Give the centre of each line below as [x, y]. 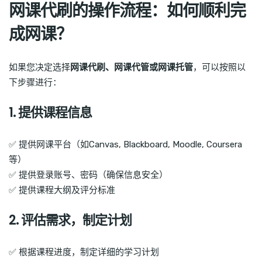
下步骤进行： [35, 82]
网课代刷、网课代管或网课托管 [132, 67]
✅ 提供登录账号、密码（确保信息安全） [88, 175]
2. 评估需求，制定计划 [70, 220]
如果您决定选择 [39, 67]
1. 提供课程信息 [50, 112]
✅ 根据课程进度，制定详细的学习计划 [84, 252]
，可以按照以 [219, 67]
